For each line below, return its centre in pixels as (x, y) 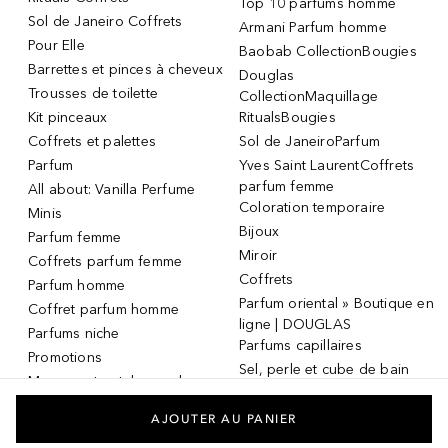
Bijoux (259, 231)
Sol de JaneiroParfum (309, 141)
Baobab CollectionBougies (328, 51)
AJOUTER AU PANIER (224, 419)
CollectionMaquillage (308, 96)
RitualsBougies (287, 117)
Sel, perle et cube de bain (324, 369)
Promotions (65, 357)
